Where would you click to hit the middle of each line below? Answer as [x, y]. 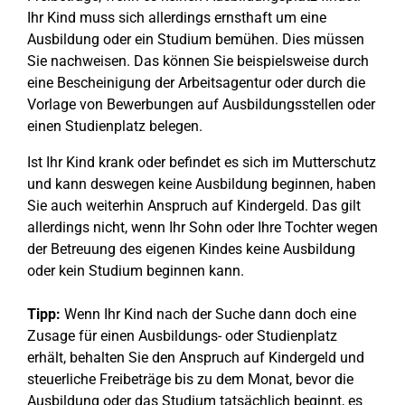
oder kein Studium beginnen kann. [136, 271]
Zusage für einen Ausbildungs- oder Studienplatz [182, 336]
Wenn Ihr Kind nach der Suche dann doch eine [208, 314]
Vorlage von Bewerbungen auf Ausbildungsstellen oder [201, 104]
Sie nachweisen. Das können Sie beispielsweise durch [198, 61]
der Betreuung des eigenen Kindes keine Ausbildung [191, 249]
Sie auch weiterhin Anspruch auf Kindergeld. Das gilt [194, 206]
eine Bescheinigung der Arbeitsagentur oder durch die [196, 83]
